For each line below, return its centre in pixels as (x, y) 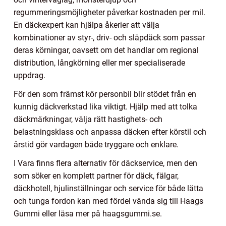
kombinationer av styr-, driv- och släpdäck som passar (109, 38)
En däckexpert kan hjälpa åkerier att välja (87, 25)
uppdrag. (30, 76)
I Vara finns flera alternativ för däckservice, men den (105, 163)
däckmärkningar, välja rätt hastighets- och (88, 120)
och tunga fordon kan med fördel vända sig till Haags (108, 201)
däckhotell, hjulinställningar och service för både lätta (108, 189)
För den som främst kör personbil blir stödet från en (105, 94)
